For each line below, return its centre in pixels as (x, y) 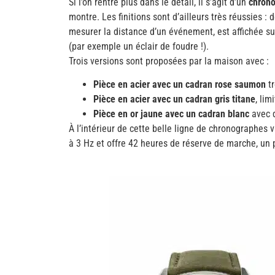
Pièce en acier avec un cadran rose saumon (180, 84)
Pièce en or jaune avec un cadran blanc (171, 114)
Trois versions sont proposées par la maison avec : (169, 61)
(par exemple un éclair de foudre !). (139, 46)
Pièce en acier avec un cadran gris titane (174, 99)
